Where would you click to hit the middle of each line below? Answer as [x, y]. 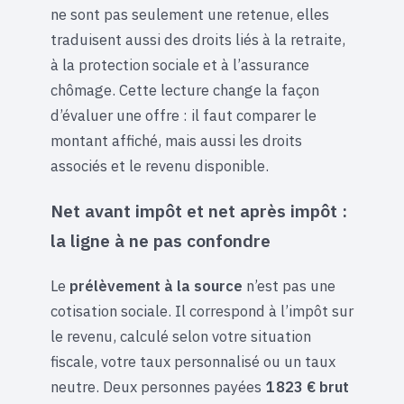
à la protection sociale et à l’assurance [180, 64]
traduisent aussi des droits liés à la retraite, [198, 39]
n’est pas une [289, 285]
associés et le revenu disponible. [160, 165]
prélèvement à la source [156, 285]
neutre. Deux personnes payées [158, 386]
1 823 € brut [307, 386]
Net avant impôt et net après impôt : [199, 210]
